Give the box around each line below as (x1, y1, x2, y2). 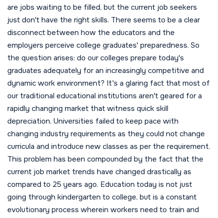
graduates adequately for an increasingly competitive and (7, 66, 204, 76)
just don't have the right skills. (7, 15, 109, 25)
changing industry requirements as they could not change (7, 129, 205, 139)
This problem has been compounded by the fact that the (7, 154, 203, 164)
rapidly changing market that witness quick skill (7, 104, 168, 114)
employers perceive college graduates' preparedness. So (7, 40, 200, 51)
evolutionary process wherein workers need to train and (7, 205, 199, 215)
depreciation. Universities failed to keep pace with (7, 116, 179, 127)
